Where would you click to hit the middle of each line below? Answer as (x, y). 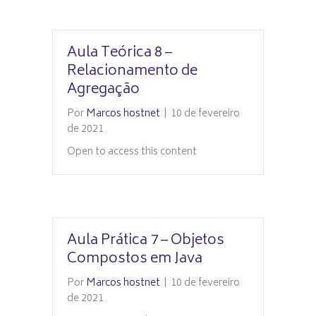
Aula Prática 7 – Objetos (146, 241)
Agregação (103, 90)
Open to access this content (132, 152)
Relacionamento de (132, 72)
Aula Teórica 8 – (120, 53)
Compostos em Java (135, 259)
